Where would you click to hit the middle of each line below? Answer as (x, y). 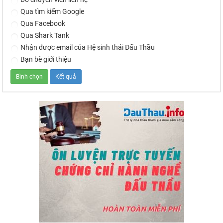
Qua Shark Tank (45, 36)
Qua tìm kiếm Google (52, 12)
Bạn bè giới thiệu (46, 59)
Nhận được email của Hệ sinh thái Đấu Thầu (88, 48)
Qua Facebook (43, 24)
